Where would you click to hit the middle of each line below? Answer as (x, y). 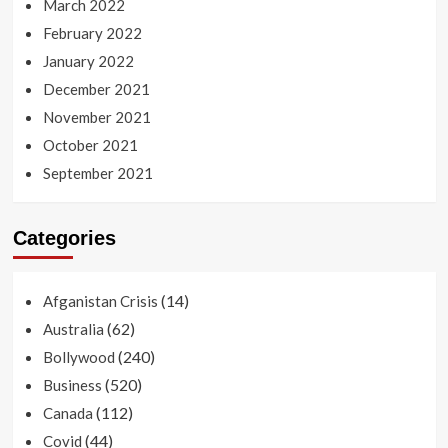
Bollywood (78, 357)
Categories (64, 238)
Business (72, 385)
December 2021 (96, 89)
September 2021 (97, 173)
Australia (73, 329)
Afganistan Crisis (100, 301)
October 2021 (90, 145)
